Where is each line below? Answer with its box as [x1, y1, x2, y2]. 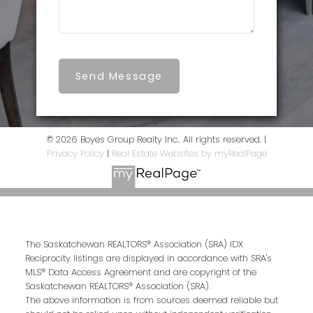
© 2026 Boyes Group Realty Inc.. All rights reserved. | [47, 133, 266, 145]
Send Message [75, 68, 163, 83]
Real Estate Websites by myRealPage [111, 147, 267, 159]
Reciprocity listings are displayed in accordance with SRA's [24, 252, 272, 265]
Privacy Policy [46, 147, 104, 159]
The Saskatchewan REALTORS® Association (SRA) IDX [24, 238, 243, 251]
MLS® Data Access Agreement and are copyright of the [24, 266, 256, 279]
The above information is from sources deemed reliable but [24, 294, 278, 307]
